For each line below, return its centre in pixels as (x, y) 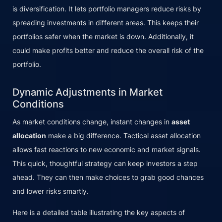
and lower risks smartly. (51, 191)
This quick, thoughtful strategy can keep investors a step (105, 163)
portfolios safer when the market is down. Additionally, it (103, 36)
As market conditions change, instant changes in (92, 121)
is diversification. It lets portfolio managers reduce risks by (107, 8)
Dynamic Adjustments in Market (87, 92)
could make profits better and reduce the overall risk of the (108, 50)
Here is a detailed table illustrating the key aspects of (99, 212)
